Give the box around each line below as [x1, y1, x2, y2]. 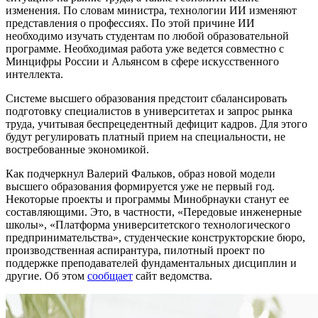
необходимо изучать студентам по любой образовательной [6, 29, 289, 42]
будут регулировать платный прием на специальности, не [6, 130, 285, 143]
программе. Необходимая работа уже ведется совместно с [6, 42, 284, 55]
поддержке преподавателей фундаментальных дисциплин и [6, 256, 297, 269]
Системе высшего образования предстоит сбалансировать [6, 92, 287, 104]
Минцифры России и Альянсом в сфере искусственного [6, 55, 279, 67]
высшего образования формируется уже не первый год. [6, 180, 275, 192]
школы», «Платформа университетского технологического [6, 218, 290, 231]
